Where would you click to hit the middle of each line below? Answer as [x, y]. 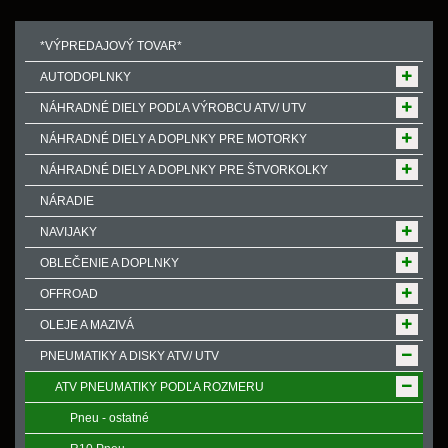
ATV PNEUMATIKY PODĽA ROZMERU [159, 387]
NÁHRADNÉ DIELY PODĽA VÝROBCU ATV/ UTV [173, 108]
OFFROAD [69, 294]
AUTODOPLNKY [85, 77]
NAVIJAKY [68, 232]
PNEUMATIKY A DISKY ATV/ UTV [129, 356]
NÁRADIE [67, 201]
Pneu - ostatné [109, 418]
